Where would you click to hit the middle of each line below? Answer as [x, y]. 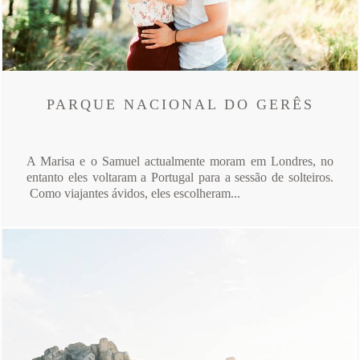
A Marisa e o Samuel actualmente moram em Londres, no [180, 161]
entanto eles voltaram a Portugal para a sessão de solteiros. [180, 177]
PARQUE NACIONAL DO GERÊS [180, 104]
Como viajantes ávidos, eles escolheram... [133, 193]
